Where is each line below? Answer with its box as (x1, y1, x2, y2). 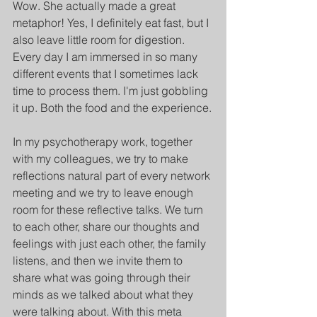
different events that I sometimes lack (13, 67, 201, 81)
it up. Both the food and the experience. (13, 100, 212, 115)
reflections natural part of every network (13, 168, 213, 183)
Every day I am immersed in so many (13, 50, 200, 64)
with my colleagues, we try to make (13, 151, 191, 166)
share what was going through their (13, 270, 193, 285)
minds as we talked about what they (13, 287, 196, 302)
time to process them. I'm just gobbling (13, 83, 211, 98)
